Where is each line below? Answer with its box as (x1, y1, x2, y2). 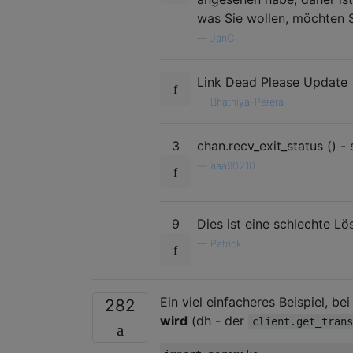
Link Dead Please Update (197, 73, 347, 90)
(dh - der (188, 312, 248, 329)
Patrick (210, 237, 241, 250)
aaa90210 (210, 159, 255, 172)
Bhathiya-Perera (210, 95, 284, 108)
